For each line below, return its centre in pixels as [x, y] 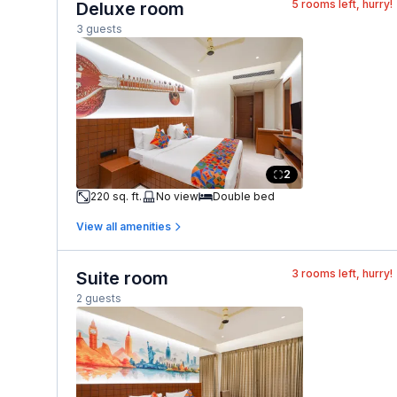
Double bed [244, 196]
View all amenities [124, 226]
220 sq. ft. [116, 196]
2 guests [99, 298]
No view [177, 196]
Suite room [122, 278]
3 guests [99, 29]
